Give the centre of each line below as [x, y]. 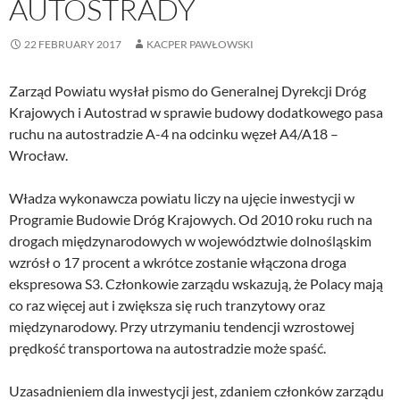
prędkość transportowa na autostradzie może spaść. [167, 347]
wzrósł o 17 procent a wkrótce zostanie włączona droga [178, 262]
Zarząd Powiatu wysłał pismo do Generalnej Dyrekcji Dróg [187, 90]
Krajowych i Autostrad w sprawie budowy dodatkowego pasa [196, 112]
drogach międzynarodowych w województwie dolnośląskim [190, 240]
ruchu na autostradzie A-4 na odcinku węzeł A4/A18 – [174, 133]
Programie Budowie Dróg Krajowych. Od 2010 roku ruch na [191, 219]
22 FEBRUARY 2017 [73, 44]
